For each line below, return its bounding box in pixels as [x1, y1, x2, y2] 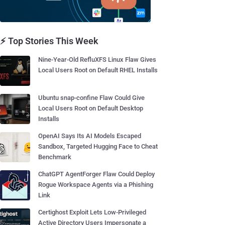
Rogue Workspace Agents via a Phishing [38, 181, 153, 188]
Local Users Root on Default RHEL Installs [38, 66, 158, 74]
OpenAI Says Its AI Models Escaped [38, 132, 141, 140]
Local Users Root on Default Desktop [38, 104, 143, 112]
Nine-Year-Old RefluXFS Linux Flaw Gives [38, 56, 156, 63]
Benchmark [38, 153, 71, 161]
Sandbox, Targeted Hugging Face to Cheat [38, 143, 158, 150]
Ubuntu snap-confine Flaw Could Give [38, 94, 145, 101]
